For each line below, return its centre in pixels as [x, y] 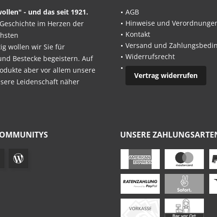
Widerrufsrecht [150, 56]
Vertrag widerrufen [166, 75]
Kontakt [138, 34]
